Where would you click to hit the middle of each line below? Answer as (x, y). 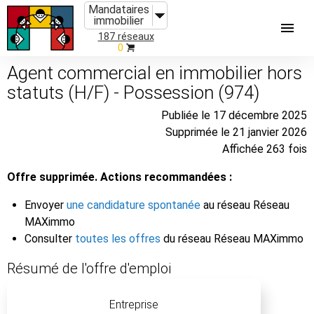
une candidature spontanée (134, 205)
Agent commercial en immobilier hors (155, 73)
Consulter (50, 238)
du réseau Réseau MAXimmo (232, 238)
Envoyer (46, 205)
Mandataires (119, 9)
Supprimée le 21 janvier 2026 (236, 132)
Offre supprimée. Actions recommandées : (120, 177)
